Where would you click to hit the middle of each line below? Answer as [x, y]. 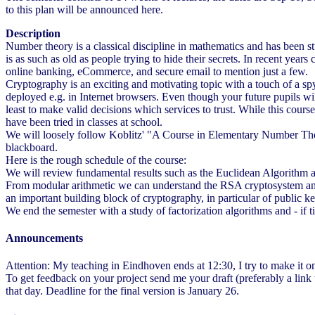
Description [33, 33]
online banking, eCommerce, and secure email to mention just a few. [157, 71]
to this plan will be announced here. [84, 9]
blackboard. [32, 147]
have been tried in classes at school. [84, 122]
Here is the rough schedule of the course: [96, 160]
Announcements [44, 238]
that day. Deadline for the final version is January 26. [122, 291]
